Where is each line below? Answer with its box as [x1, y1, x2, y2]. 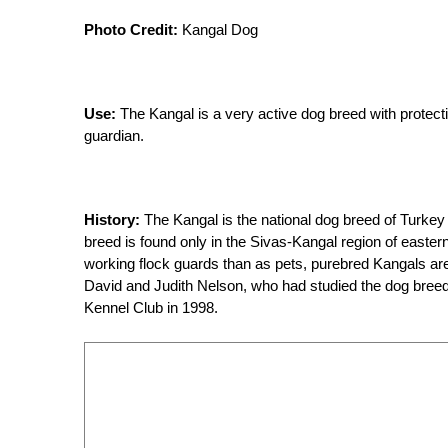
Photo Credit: [84, 21, 178, 38]
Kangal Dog [178, 21, 258, 38]
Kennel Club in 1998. [84, 299, 218, 316]
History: [84, 211, 140, 228]
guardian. [84, 127, 144, 144]
